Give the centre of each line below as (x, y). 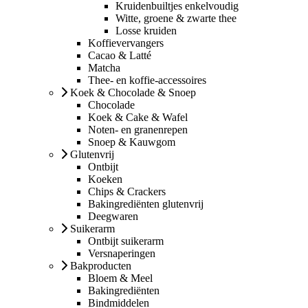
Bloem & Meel (120, 278)
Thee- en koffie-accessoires (147, 80)
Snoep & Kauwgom (132, 142)
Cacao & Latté (120, 55)
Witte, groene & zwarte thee (176, 18)
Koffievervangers (126, 43)
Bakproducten (101, 265)
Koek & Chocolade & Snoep (133, 92)
